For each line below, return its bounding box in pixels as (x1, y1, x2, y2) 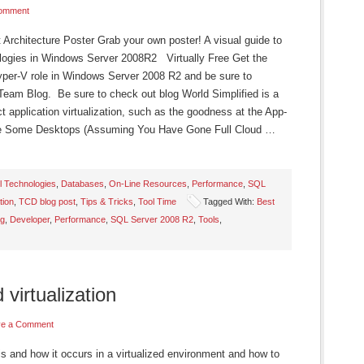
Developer (10, 214, 50, 224)
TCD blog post (19, 197, 76, 206)
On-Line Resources (109, 179, 187, 188)
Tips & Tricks (80, 197, 133, 206)
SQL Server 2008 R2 (110, 214, 193, 224)
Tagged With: (203, 197, 257, 206)
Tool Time (138, 197, 176, 206)
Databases (61, 179, 104, 188)
